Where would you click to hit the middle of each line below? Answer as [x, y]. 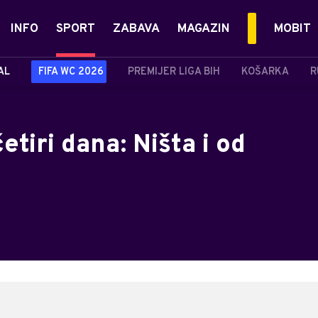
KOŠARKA [265, 72]
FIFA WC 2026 [71, 72]
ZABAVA [136, 29]
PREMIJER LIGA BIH [174, 72]
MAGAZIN [204, 29]
